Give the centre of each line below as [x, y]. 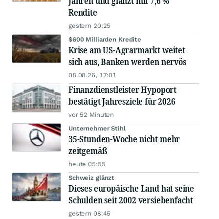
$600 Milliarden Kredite [105, 40]
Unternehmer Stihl [97, 129]
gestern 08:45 [90, 214]
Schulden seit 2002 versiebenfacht [131, 200]
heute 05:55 [87, 164]
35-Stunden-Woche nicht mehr [124, 139]
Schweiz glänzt [92, 178]
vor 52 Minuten [91, 115]
